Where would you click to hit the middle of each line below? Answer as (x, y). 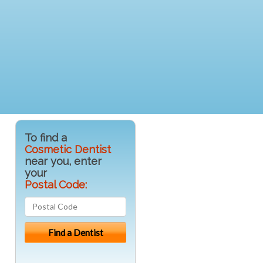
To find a (46, 137)
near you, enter (63, 161)
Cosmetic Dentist (68, 149)
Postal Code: (56, 184)
